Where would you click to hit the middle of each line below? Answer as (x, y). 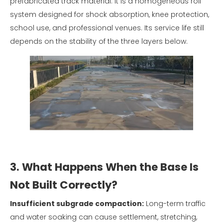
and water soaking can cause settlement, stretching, (104, 217)
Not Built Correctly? (64, 185)
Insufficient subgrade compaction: (77, 203)
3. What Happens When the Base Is (104, 167)
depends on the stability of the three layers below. (99, 42)
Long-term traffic (175, 203)
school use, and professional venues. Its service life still (107, 28)
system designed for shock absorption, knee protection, (110, 15)
